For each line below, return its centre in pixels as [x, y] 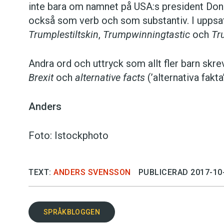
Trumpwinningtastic [146, 35]
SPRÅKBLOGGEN [72, 212]
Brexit [41, 78]
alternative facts [110, 78]
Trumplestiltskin [63, 35]
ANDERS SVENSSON [92, 172]
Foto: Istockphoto [68, 136]
